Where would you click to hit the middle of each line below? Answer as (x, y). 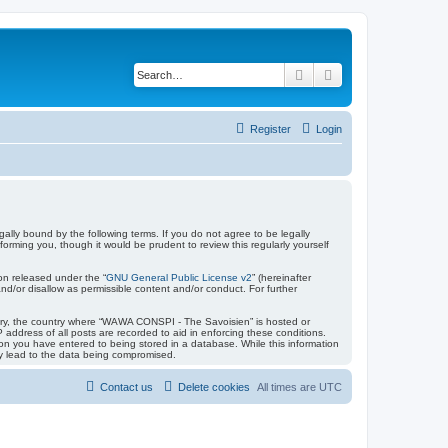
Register (270, 128)
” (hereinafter (281, 277)
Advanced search (388, 74)
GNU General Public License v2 (179, 277)
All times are (288, 386)
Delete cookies (214, 386)
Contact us (126, 386)
